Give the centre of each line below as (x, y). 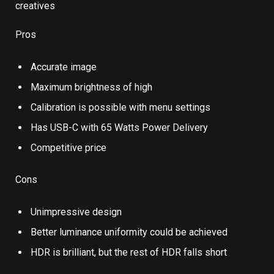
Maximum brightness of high (91, 87)
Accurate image (64, 67)
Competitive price (68, 147)
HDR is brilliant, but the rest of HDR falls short (129, 252)
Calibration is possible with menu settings (120, 107)
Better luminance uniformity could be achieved (129, 232)
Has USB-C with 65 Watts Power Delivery (119, 127)
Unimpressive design (76, 212)
